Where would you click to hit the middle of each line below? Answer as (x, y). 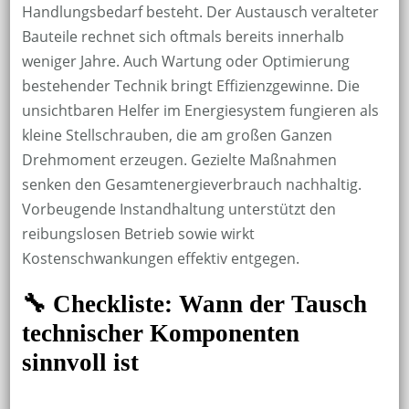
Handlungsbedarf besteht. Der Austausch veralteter (200, 12)
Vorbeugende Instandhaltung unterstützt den (178, 210)
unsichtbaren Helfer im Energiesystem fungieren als (200, 111)
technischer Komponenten (160, 334)
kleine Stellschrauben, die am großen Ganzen (177, 136)
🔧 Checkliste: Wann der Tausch (194, 304)
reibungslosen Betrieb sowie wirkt (138, 234)
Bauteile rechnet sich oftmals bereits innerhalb (183, 37)
